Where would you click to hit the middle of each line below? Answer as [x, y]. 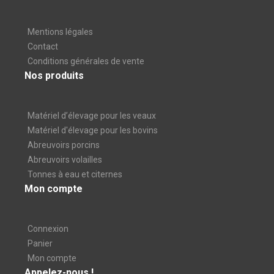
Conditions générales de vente [86, 61]
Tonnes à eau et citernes [75, 174]
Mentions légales [60, 32]
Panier [40, 243]
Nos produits [54, 76]
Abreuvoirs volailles [65, 160]
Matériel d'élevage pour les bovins [93, 130]
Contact [43, 46]
